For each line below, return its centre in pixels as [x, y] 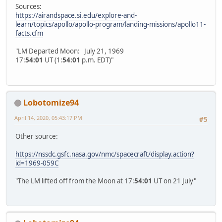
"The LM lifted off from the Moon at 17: [75, 181]
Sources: [28, 7]
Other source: [37, 136]
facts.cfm [29, 33]
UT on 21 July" [174, 181]
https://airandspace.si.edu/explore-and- [76, 16]
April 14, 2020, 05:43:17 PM [48, 117]
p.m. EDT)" [97, 60]
